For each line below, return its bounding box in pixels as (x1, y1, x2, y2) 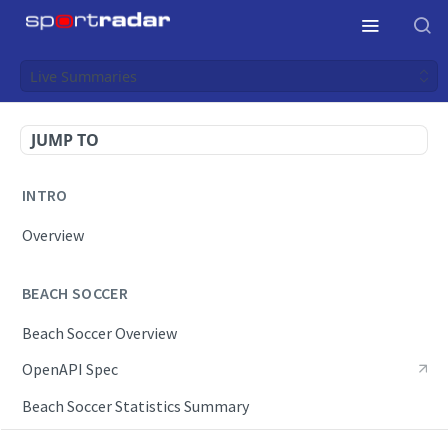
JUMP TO (31, 129, 99, 151)
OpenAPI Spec (22, 359, 118, 380)
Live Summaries (30, 66, 137, 86)
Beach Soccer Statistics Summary (22, 396, 249, 417)
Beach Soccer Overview (22, 322, 177, 343)
